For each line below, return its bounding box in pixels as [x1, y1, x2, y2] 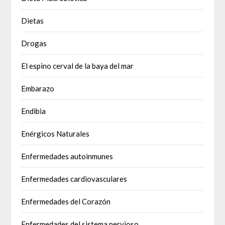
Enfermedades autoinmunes [21, 152, 114, 161]
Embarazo [21, 84, 55, 93]
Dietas [21, 16, 44, 26]
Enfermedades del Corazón [21, 197, 111, 206]
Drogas [21, 39, 47, 48]
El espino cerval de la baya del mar [21, 61, 134, 71]
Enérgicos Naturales [21, 129, 90, 139]
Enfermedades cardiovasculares [21, 174, 128, 184]
